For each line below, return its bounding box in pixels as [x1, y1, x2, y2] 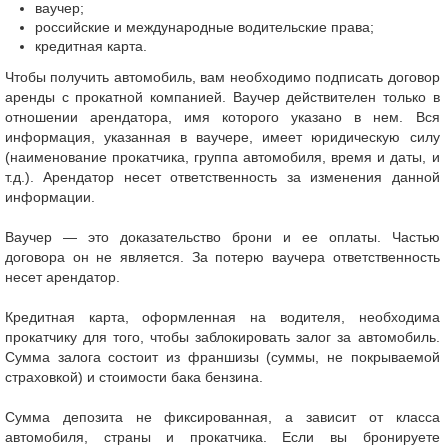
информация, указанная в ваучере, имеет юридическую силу [5, 129, 440, 145]
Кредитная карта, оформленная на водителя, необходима [5, 309, 440, 325]
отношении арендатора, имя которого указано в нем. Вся [5, 109, 440, 125]
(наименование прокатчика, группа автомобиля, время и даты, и [5, 149, 440, 165]
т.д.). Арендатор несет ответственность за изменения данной [5, 169, 440, 185]
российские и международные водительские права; [35, 19, 374, 35]
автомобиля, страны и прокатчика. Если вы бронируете [5, 429, 440, 445]
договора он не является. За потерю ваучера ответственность [5, 249, 440, 265]
